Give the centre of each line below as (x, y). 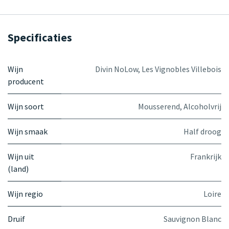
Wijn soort (26, 106)
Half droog (202, 131)
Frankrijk (206, 156)
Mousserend (159, 106)
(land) (18, 168)
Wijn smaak (28, 131)
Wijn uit (21, 156)
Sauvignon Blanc (192, 219)
